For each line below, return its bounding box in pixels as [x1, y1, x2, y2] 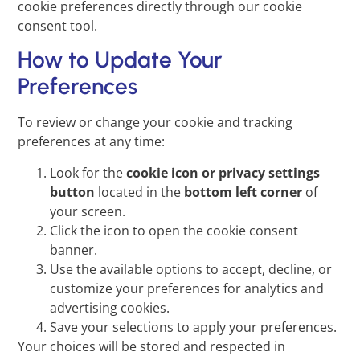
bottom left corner [184, 182, 303, 201]
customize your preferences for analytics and [50, 279, 325, 297]
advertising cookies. [50, 298, 170, 317]
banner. [50, 240, 98, 259]
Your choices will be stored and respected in [18, 337, 286, 355]
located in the [95, 182, 185, 201]
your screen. [50, 202, 126, 220]
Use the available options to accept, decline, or [50, 260, 333, 278]
